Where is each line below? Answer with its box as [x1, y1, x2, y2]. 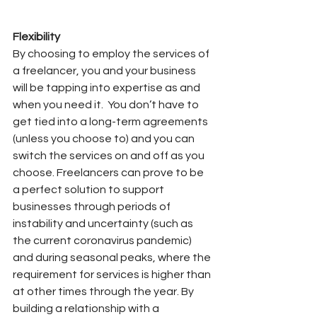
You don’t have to [108, 98, 201, 110]
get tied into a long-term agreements [13, 115, 210, 127]
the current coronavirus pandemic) [13, 234, 194, 246]
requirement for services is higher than [13, 268, 213, 280]
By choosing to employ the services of [13, 47, 212, 59]
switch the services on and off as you [13, 149, 207, 161]
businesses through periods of [13, 200, 173, 212]
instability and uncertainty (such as [13, 217, 195, 229]
